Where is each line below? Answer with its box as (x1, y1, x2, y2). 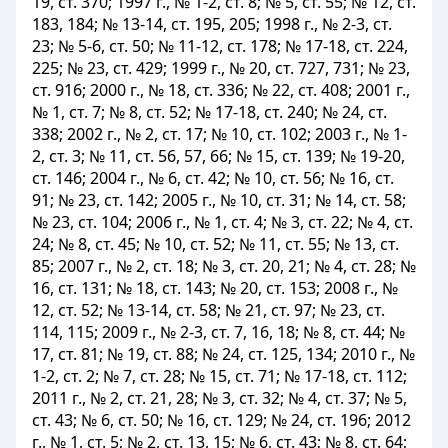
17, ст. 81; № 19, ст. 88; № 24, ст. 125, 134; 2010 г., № (32, 343, 415, 365)
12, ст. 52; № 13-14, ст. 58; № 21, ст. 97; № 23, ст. (32, 299, 385, 321)
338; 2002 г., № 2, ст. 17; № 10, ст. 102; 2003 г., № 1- (32, 123, 407, 145)
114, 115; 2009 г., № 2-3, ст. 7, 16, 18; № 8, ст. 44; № (32, 321, 405, 343)
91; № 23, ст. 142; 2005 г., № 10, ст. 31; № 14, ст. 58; (32, 189, 406, 211)
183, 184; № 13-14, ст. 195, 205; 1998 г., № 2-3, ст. (32, 13, 392, 35)
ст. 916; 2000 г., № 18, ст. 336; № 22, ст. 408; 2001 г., (32, 79, 410, 101)
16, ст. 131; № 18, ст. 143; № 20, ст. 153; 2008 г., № (32, 277, 398, 299)
